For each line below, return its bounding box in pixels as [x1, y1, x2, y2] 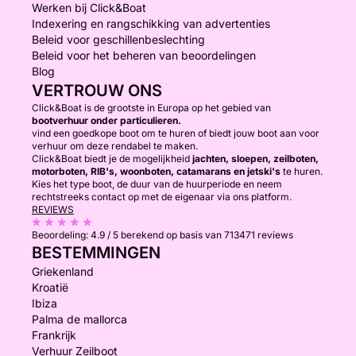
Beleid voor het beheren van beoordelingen [32, 48, 256, 62]
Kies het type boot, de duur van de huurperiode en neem [32, 178, 282, 190]
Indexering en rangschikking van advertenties [32, 17, 270, 30]
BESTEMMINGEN [32, 243, 161, 262]
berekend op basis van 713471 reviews [121, 229, 293, 241]
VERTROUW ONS [32, 81, 162, 100]
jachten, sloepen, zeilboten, [192, 153, 319, 164]
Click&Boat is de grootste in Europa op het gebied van [32, 102, 271, 114]
